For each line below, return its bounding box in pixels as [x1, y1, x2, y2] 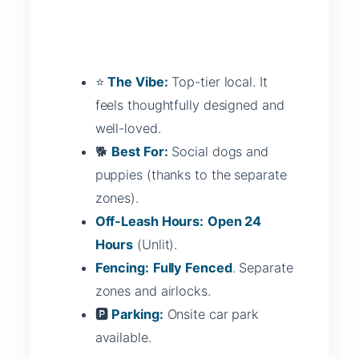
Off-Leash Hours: [95, 212, 204, 229]
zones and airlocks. [95, 282, 211, 299]
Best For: [111, 143, 168, 159]
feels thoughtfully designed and [95, 96, 284, 113]
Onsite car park [163, 305, 260, 322]
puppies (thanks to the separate [95, 166, 287, 183]
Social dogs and [167, 143, 268, 159]
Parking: [111, 305, 163, 322]
